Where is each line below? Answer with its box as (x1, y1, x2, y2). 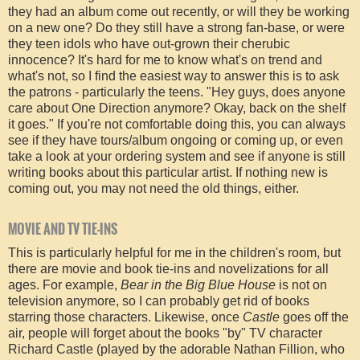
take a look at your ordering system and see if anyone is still (8, 149, 346, 164)
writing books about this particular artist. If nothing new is (8, 166, 328, 180)
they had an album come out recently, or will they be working (8, 5, 350, 19)
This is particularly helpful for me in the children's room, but (8, 246, 341, 260)
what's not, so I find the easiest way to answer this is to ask (8, 69, 339, 84)
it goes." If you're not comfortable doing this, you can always (8, 117, 346, 132)
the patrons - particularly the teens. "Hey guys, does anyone (8, 85, 346, 100)
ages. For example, (8, 278, 121, 292)
